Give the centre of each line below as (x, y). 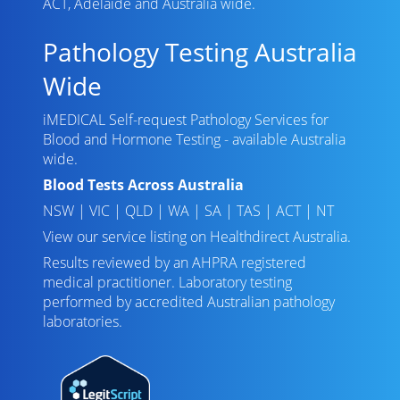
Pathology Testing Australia (200, 52)
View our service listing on (126, 237)
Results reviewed (97, 262)
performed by (89, 302)
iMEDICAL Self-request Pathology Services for (186, 120)
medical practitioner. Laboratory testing (167, 282)
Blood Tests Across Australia (143, 185)
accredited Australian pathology (235, 302)
